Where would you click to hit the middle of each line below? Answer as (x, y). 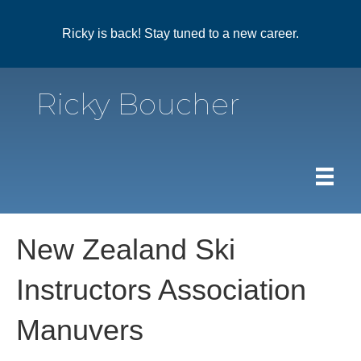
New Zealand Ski (126, 250)
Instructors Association (161, 290)
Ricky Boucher (138, 104)
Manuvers (80, 330)
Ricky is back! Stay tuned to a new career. (180, 33)
